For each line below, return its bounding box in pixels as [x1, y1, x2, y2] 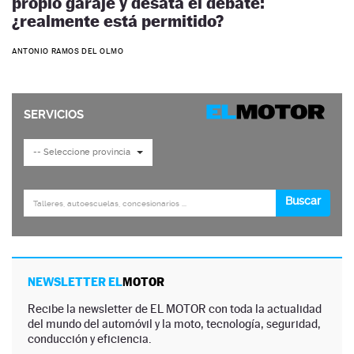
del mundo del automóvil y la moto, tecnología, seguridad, [28, 317, 321, 331]
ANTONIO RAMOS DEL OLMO [12, 47, 124, 56]
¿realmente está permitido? [12, 10, 224, 31]
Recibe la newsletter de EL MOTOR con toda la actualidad [28, 302, 322, 316]
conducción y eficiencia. [28, 332, 152, 346]
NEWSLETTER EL [28, 275, 122, 289]
